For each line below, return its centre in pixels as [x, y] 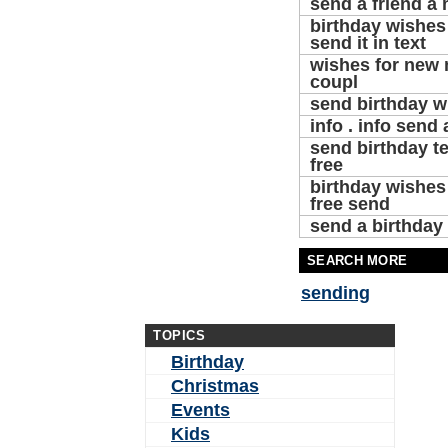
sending [335, 293]
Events [200, 410]
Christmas [215, 386]
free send [350, 204]
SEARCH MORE [357, 260]
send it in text [368, 43]
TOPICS [179, 335]
